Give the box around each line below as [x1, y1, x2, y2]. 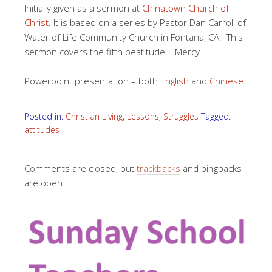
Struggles [163, 110, 199, 122]
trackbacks [137, 162, 180, 174]
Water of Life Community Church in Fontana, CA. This [24, 31, 243, 43]
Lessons [127, 110, 159, 122]
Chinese [209, 75, 243, 87]
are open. [24, 177, 65, 189]
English [160, 75, 191, 87]
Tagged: [201, 110, 231, 122]
